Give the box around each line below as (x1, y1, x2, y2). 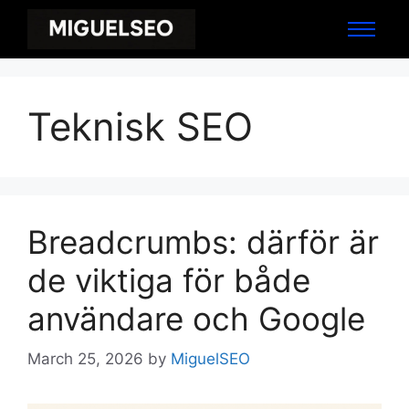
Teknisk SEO (27, 102, 253, 150)
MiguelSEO (171, 350, 250, 369)
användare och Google (27, 299, 365, 338)
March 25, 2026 (27, 350, 143, 369)
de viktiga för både (27, 260, 310, 299)
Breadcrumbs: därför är (27, 222, 379, 261)
